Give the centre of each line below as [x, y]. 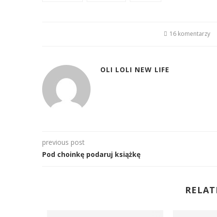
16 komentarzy [190, 34]
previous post [63, 142]
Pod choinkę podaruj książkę [91, 154]
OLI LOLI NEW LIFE [135, 70]
